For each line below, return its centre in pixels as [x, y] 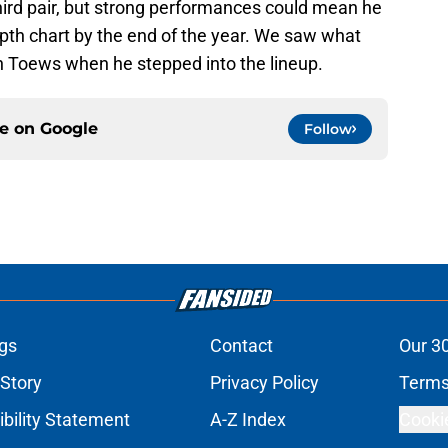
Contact [241, 346]
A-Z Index [247, 420]
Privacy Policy [264, 383]
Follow [328, 129]
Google [69, 129]
